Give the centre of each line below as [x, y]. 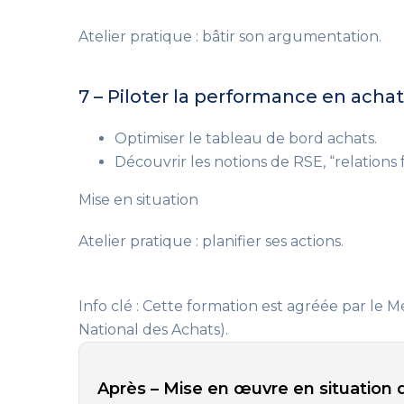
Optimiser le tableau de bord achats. [246, 138]
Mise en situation [138, 200]
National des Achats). [153, 330]
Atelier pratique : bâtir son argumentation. [230, 37]
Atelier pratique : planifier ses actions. [211, 241]
